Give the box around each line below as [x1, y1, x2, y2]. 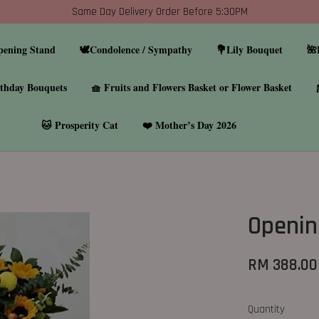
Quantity [248, 303, 286, 316]
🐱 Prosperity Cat [41, 117, 119, 132]
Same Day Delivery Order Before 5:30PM [71, 5, 248, 19]
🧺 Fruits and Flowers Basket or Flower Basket [90, 80, 292, 95]
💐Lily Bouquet [216, 42, 283, 57]
